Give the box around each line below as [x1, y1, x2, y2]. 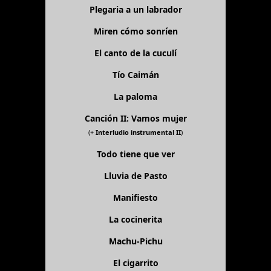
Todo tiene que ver [96, 148, 175, 160]
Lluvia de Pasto [103, 169, 168, 181]
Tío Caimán [112, 68, 159, 80]
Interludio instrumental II [96, 127, 181, 137]
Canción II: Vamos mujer [84, 112, 187, 124]
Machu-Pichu [108, 235, 163, 247]
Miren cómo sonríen [93, 25, 178, 37]
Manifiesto [113, 191, 158, 203]
